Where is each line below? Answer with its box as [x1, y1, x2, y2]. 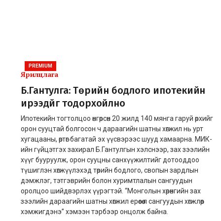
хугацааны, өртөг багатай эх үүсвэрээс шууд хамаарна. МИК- [21, 135, 212, 143]
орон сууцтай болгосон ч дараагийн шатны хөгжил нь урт [21, 124, 203, 133]
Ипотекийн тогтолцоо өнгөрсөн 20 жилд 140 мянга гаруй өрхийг [21, 114, 213, 122]
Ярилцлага [21, 69, 58, 79]
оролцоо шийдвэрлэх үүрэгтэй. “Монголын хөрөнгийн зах [21, 186, 201, 195]
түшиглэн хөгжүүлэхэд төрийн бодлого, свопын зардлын [21, 166, 198, 174]
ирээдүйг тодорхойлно [21, 97, 125, 109]
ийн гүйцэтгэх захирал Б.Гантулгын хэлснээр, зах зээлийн [21, 145, 210, 153]
